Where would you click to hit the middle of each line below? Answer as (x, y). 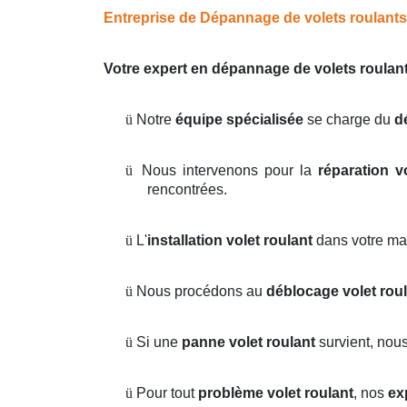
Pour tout (167, 393)
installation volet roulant (230, 241)
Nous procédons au (201, 292)
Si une (159, 342)
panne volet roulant (248, 342)
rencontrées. (187, 190)
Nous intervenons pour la (230, 171)
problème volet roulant (276, 393)
